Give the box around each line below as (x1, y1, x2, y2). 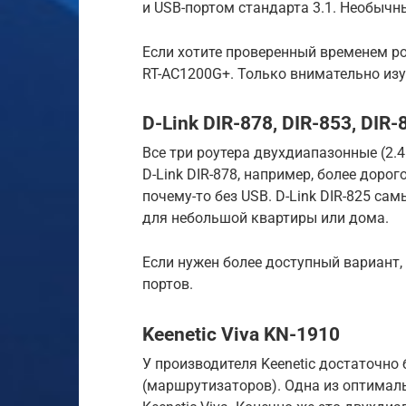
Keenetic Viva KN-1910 (142, 323, 340, 345)
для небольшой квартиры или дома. (142, 209, 389, 227)
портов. (142, 275, 193, 294)
